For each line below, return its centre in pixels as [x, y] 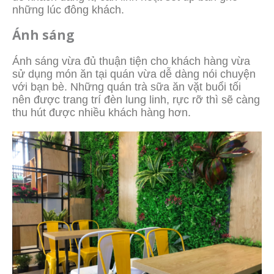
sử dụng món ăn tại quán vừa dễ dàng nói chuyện [134, 74]
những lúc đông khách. [68, 9]
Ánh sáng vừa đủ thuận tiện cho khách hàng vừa [131, 61]
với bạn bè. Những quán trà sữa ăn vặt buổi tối [127, 87]
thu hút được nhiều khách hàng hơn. [102, 112]
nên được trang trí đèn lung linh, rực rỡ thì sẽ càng [136, 99]
